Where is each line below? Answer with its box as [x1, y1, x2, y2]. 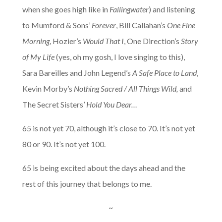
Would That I [82, 36, 124, 46]
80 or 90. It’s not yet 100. [22, 139, 106, 149]
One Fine [166, 20, 195, 30]
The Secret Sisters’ [22, 100, 86, 110]
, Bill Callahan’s [115, 20, 167, 30]
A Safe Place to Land [132, 68, 197, 78]
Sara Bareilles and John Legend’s [22, 68, 132, 78]
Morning [22, 36, 50, 46]
